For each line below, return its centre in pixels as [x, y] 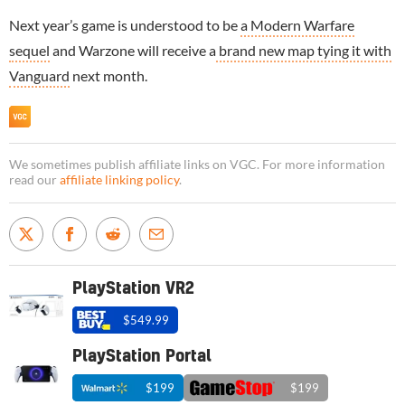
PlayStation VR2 [133, 288]
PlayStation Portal [142, 356]
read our [34, 179]
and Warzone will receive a [133, 50]
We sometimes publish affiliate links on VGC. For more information [197, 164]
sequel [29, 50]
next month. [108, 75]
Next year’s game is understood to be [125, 24]
